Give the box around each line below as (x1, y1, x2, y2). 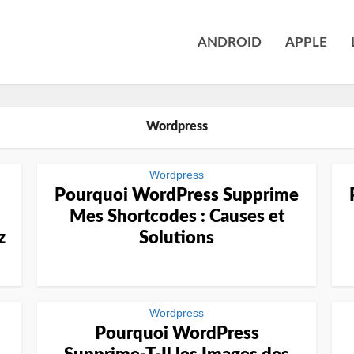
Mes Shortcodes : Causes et (69, 208, 284, 225)
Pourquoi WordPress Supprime (55, 186, 299, 204)
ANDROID (198, 36, 262, 49)
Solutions (139, 229, 214, 247)
